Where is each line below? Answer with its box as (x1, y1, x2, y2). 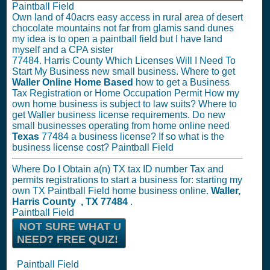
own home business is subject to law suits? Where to (12, 99, 237, 109)
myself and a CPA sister (12, 45, 113, 55)
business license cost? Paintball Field (12, 142, 174, 152)
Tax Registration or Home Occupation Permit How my (12, 88, 239, 98)
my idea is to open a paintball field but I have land (12, 34, 222, 44)
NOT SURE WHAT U (19, 221, 121, 233)
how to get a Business (133, 77, 230, 87)
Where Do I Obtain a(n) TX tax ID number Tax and (12, 164, 224, 174)
